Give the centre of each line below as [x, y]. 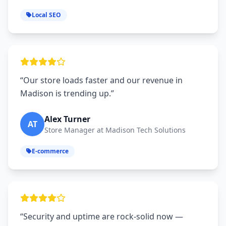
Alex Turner [67, 119]
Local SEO [46, 15]
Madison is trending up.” [67, 94]
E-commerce [50, 151]
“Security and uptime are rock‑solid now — [102, 217]
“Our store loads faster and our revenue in [101, 80]
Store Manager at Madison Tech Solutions [115, 130]
